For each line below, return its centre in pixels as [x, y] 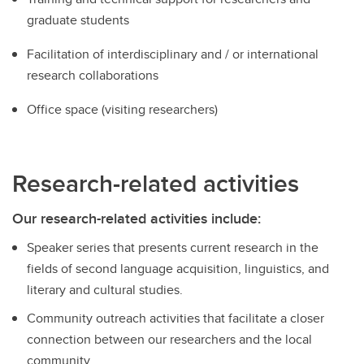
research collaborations [93, 75]
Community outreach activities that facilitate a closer [175, 318]
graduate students [78, 19]
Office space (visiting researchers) [122, 109]
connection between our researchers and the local [169, 339]
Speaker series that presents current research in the [173, 248]
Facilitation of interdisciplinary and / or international [173, 54]
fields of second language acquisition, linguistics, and [178, 269]
